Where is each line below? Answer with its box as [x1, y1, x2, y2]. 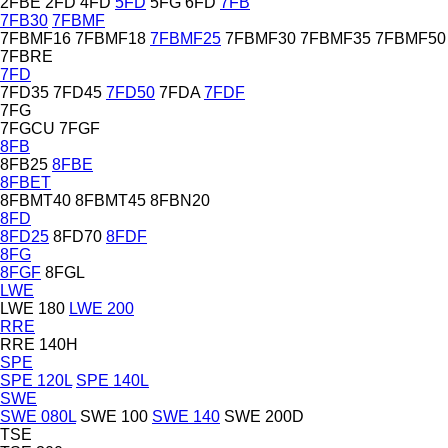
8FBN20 [150, 191, 210, 209]
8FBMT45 [75, 191, 146, 209]
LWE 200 [69, 299, 134, 317]
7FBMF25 [150, 29, 221, 47]
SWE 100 [80, 407, 148, 425]
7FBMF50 [375, 29, 446, 47]
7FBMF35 [300, 29, 371, 47]
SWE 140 [152, 407, 220, 425]
